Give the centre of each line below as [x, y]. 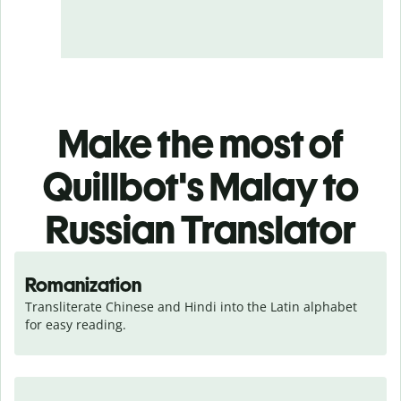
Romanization [83, 285]
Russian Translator [200, 229]
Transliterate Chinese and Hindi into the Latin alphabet [191, 306]
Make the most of [200, 143]
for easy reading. [76, 324]
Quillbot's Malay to [200, 186]
